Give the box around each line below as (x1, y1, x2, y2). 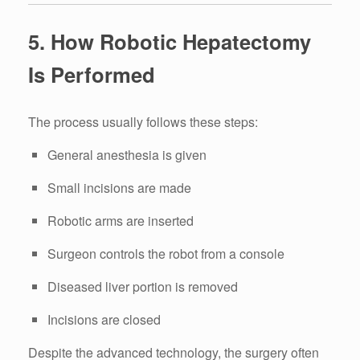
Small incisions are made (47, 178, 191, 197)
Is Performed (28, 59, 155, 90)
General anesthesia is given (47, 145, 207, 164)
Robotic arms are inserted (47, 211, 194, 230)
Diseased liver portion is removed (47, 276, 238, 296)
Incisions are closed (47, 309, 161, 329)
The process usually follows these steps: (28, 112, 258, 131)
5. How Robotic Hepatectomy (28, 27, 311, 57)
